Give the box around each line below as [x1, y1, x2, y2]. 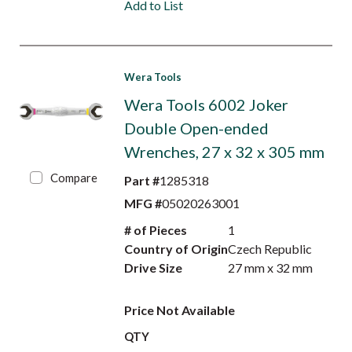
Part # [123, 173, 159, 188]
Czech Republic [228, 241, 313, 256]
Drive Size [123, 260, 182, 275]
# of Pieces [123, 222, 187, 237]
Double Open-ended [123, 119, 269, 137]
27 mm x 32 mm [228, 260, 313, 275]
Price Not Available [123, 302, 235, 317]
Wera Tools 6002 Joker [123, 95, 288, 114]
